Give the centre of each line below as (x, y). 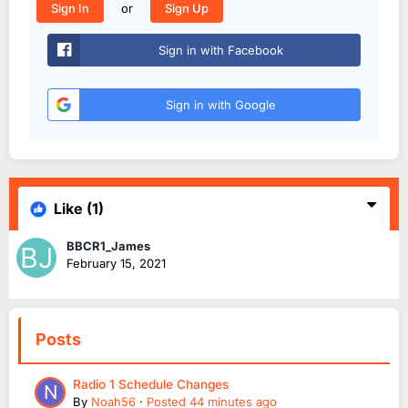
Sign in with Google (220, 105)
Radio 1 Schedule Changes (151, 385)
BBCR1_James (108, 246)
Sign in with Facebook (220, 51)
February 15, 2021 (116, 264)
